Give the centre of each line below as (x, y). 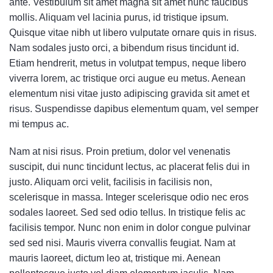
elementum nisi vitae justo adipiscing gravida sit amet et (129, 93)
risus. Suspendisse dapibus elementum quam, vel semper (134, 108)
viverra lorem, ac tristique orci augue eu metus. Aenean (127, 78)
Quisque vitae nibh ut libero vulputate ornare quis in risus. (133, 32)
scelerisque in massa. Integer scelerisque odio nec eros (129, 197)
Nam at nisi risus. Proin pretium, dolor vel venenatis (120, 152)
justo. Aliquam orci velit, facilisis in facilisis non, (111, 182)
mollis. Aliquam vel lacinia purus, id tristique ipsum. (119, 17)
